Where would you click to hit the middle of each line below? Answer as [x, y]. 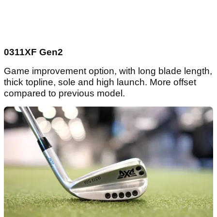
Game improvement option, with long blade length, [108, 71]
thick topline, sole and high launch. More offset [100, 82]
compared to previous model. [64, 93]
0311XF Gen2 [33, 52]
